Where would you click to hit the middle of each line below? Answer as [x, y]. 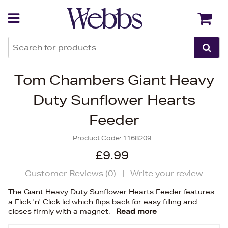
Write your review [167, 173]
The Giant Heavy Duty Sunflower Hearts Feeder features [111, 192]
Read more [136, 211]
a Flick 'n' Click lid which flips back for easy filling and [103, 202]
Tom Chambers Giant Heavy [114, 80]
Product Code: [98, 138]
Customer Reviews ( [66, 173]
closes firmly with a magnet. [60, 211]
